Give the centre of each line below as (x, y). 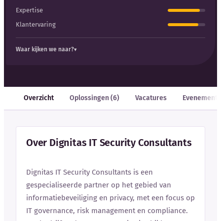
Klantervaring (36, 25)
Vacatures (151, 98)
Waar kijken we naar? (45, 49)
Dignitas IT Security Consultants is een (90, 172)
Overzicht (39, 98)
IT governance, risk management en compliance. (107, 210)
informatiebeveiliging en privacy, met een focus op (110, 198)
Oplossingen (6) (94, 98)
